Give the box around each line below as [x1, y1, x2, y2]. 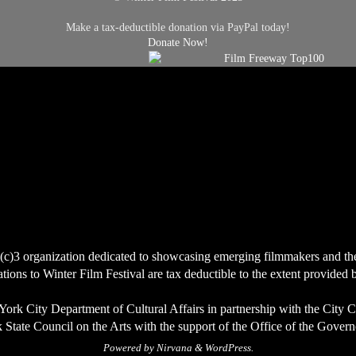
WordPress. [204, 342, 253, 354]
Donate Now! [148, 37, 208, 49]
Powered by [103, 342, 157, 354]
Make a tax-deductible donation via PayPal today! [66, 21, 290, 34]
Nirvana [156, 342, 192, 354]
